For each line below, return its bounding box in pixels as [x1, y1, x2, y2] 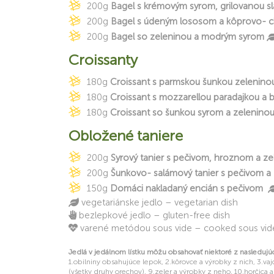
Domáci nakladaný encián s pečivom [110, 183, 263, 194]
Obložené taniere [68, 127, 183, 144]
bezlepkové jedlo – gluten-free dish [79, 210, 230, 221]
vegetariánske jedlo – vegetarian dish [81, 197, 238, 208]
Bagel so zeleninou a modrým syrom [111, 31, 264, 42]
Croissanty [68, 51, 138, 68]
